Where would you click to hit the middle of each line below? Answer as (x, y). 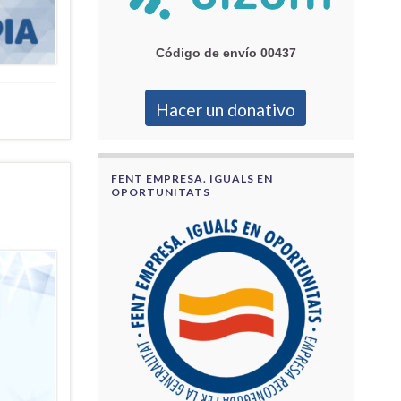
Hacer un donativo (226, 109)
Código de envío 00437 (226, 52)
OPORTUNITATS (160, 192)
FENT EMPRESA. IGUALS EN (192, 178)
